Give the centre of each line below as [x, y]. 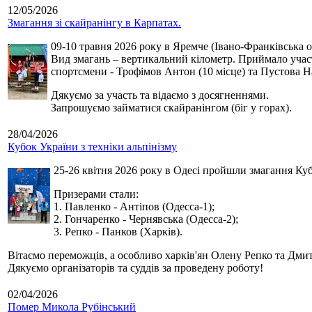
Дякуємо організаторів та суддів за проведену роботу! [135, 268]
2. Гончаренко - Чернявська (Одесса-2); [146, 219]
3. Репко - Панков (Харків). [118, 232]
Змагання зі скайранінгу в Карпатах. [94, 23]
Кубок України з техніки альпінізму [92, 147]
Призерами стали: [96, 194]
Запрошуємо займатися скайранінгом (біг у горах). [171, 108]
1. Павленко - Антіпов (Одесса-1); [134, 207]
